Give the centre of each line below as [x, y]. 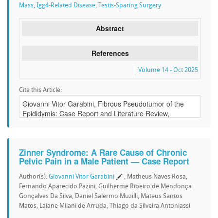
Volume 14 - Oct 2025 [168, 70]
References [110, 53]
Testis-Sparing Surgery [130, 6]
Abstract [110, 28]
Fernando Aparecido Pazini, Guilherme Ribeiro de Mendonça [105, 187]
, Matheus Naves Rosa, [156, 177]
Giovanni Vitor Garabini [82, 177]
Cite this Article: [40, 90]
